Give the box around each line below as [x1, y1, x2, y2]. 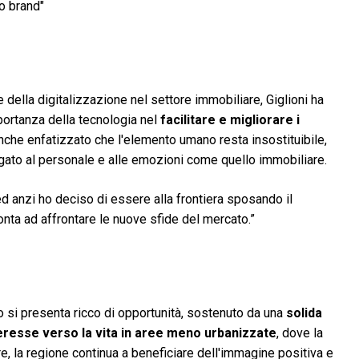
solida [286, 305, 322, 321]
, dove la [276, 325, 323, 341]
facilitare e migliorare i [160, 112, 300, 127]
